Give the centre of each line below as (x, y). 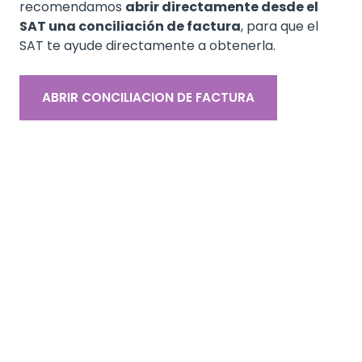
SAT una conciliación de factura (130, 26)
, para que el (280, 26)
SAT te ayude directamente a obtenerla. (147, 45)
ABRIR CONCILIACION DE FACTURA (148, 97)
